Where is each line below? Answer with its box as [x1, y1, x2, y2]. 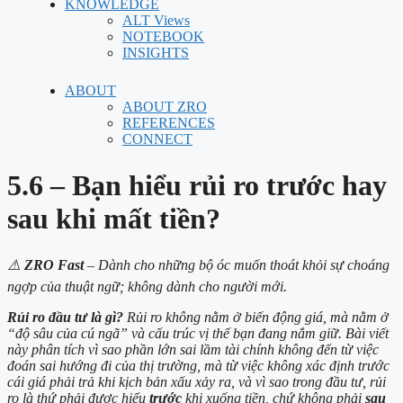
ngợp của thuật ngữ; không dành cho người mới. [7, 279, 287, 295]
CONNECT [122, 131, 193, 147]
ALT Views [122, 13, 190, 28]
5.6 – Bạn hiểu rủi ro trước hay [7, 169, 387, 201]
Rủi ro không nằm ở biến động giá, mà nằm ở [123, 309, 389, 326]
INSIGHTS [122, 45, 189, 60]
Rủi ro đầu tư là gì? [7, 309, 123, 326]
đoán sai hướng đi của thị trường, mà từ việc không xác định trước [7, 358, 390, 374]
